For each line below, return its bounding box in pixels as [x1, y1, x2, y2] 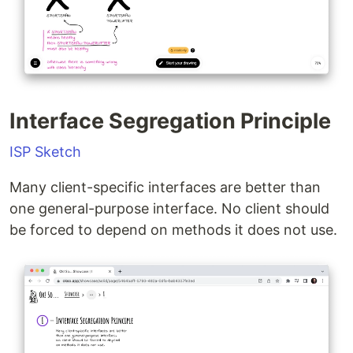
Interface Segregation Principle [9, 107, 331, 134]
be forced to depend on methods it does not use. [9, 221, 337, 238]
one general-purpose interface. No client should [9, 199, 329, 217]
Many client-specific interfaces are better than [9, 178, 321, 195]
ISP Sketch [9, 143, 81, 160]
